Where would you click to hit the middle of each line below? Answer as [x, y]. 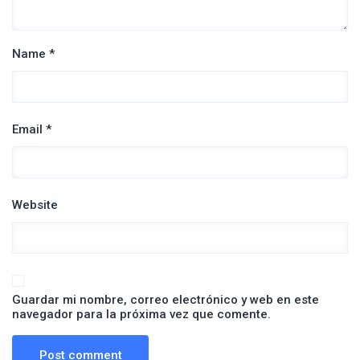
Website [35, 205]
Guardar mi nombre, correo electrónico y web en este [166, 299]
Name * [33, 53]
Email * [32, 129]
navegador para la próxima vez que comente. [141, 314]
